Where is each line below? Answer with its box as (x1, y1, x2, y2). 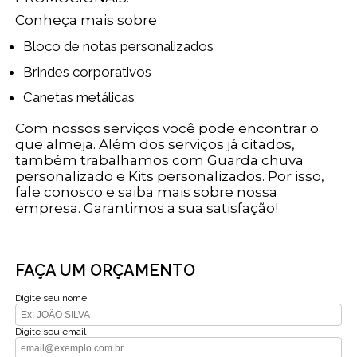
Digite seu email (15, 325, 87, 337)
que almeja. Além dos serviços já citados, (15, 135, 296, 152)
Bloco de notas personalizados (33, 37, 214, 54)
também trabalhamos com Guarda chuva (15, 151, 304, 168)
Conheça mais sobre (15, 11, 158, 28)
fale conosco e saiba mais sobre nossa (15, 183, 278, 200)
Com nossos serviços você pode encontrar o (15, 120, 320, 136)
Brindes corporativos (33, 63, 152, 80)
